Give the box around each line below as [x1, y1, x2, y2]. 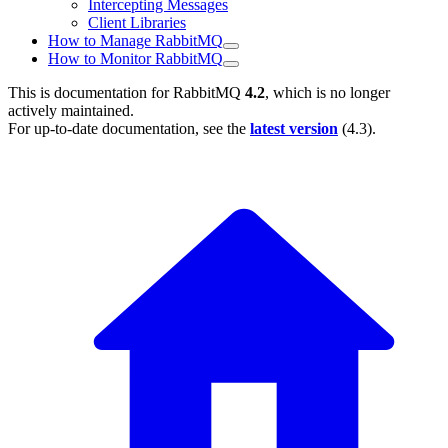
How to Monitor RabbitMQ [48, 50, 223, 68]
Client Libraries [88, 14, 186, 32]
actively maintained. [8, 102, 134, 120]
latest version [250, 120, 338, 138]
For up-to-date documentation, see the [8, 120, 250, 138]
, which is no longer [265, 84, 390, 102]
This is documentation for [8, 84, 173, 102]
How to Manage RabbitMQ [48, 32, 223, 50]
